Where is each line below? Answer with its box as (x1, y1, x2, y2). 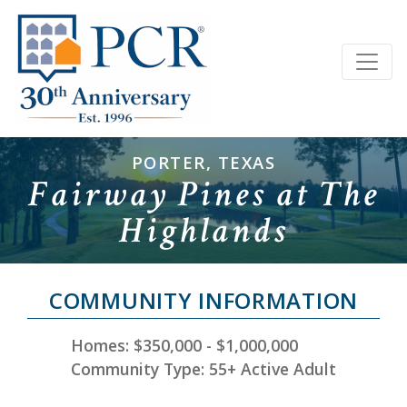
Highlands (118, 207, 289, 255)
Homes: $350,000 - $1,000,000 (71, 333, 298, 356)
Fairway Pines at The (27, 171, 380, 219)
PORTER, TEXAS (131, 151, 276, 174)
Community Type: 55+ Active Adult (71, 357, 336, 380)
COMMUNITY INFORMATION (48, 284, 359, 315)
